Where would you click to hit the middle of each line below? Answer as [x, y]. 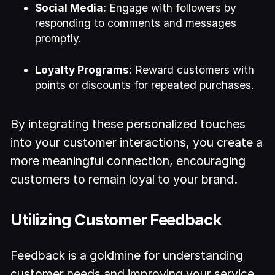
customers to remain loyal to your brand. [124, 179]
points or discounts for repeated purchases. [145, 85]
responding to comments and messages [136, 23]
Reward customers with [193, 69]
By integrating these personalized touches [128, 124]
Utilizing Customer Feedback [116, 220]
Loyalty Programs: [84, 69]
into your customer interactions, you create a [137, 142]
